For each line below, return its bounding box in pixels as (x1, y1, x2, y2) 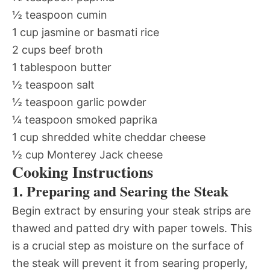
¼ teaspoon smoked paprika (12, 113, 157, 126)
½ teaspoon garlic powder (12, 96, 146, 108)
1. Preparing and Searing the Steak (12, 180, 228, 201)
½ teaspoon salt (12, 78, 95, 91)
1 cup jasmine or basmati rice (12, 26, 159, 39)
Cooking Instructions (12, 160, 153, 183)
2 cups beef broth (12, 43, 103, 56)
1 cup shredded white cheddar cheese (12, 131, 206, 143)
